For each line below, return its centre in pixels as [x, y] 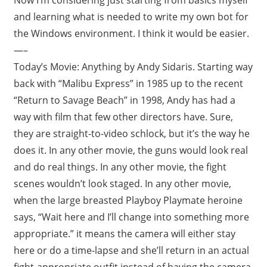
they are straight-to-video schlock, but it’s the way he [131, 133]
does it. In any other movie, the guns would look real [131, 150]
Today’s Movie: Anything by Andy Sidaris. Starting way [133, 66]
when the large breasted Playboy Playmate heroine [128, 200]
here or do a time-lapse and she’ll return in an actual [131, 250]
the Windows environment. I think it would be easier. [131, 33]
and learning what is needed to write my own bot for [131, 16]
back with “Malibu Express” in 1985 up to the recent [128, 83]
